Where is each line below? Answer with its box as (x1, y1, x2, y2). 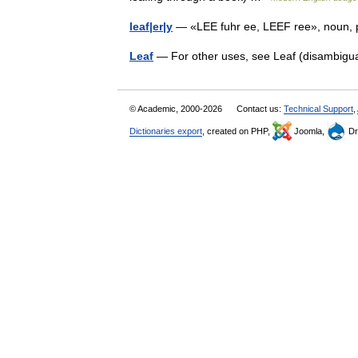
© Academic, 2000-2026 (129, 104, 225, 113)
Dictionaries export (129, 126, 202, 136)
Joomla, (292, 126, 327, 136)
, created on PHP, (202, 126, 272, 136)
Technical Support (284, 104, 353, 113)
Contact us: (237, 104, 284, 113)
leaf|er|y (129, 20, 173, 33)
